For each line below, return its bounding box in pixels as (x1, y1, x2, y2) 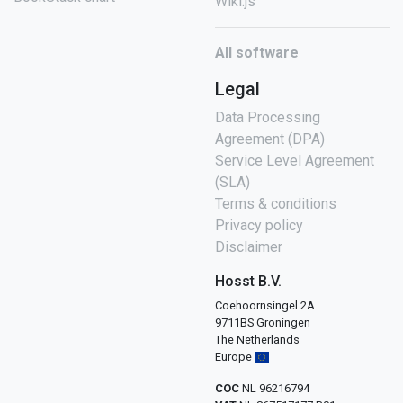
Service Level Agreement (215, 152, 374, 170)
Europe (215, 350, 255, 364)
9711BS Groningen (215, 316, 310, 330)
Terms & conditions (215, 195, 336, 213)
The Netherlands (215, 333, 300, 347)
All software (215, 44, 299, 62)
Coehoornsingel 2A (215, 299, 315, 313)
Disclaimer (215, 238, 282, 256)
